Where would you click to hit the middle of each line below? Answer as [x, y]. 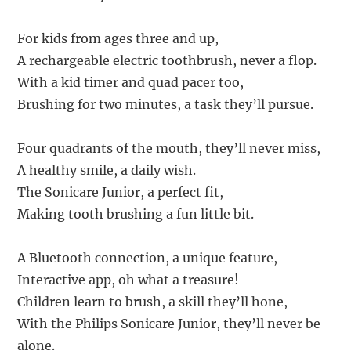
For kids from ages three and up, [118, 39]
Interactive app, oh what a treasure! [128, 280]
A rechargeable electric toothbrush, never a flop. [167, 61]
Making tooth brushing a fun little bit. [136, 214]
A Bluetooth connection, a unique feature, [148, 258]
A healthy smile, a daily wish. [107, 170]
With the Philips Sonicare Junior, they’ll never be [169, 324]
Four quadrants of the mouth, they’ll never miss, [169, 148]
